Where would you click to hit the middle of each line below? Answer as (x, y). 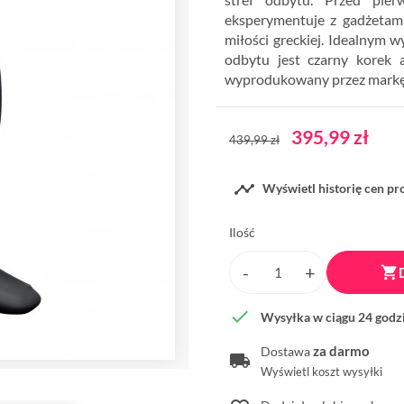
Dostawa (287, 352)
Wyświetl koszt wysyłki (321, 372)
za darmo (341, 351)
